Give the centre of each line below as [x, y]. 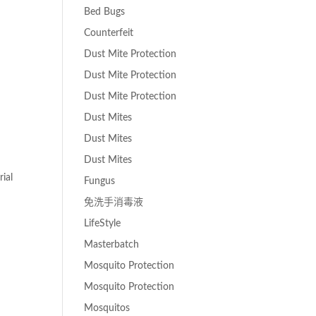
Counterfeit [109, 33]
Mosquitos [107, 308]
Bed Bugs [105, 12]
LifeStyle [103, 224]
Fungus [100, 181]
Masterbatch [112, 245]
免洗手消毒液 [114, 202]
